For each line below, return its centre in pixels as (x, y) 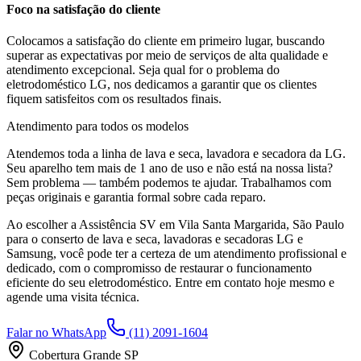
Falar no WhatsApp (56, 333)
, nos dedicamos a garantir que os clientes (212, 85)
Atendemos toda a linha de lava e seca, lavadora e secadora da (166, 154)
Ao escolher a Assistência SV (83, 225)
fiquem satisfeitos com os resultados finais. (114, 99)
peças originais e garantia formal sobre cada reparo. (136, 197)
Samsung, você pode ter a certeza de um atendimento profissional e (176, 254)
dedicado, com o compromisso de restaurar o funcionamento (159, 268)
